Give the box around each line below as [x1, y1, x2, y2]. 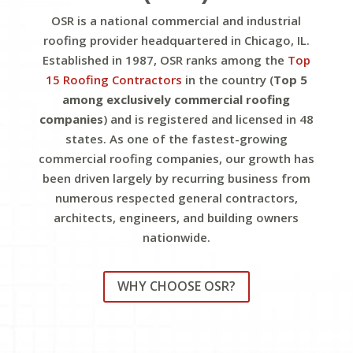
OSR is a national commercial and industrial [51, 12, 302, 28]
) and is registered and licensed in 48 [102, 110, 314, 127]
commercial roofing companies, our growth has [38, 150, 314, 166]
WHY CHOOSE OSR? [117, 277, 236, 295]
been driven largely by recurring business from [42, 169, 310, 186]
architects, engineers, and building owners [54, 209, 299, 225]
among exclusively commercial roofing [62, 91, 291, 107]
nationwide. [142, 229, 210, 245]
